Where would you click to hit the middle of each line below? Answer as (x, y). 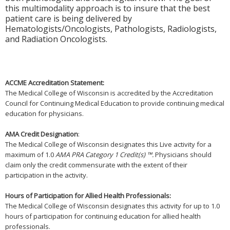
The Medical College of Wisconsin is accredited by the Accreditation (109, 93)
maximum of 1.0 (30, 154)
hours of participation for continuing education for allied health (103, 216)
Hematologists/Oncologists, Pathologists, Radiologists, (111, 29)
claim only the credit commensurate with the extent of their (96, 165)
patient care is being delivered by (69, 18)
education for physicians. (44, 113)
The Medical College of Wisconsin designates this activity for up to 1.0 (112, 206)
